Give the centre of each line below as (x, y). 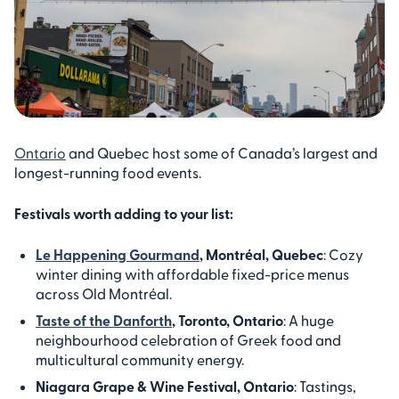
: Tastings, (325, 386)
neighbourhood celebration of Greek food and (188, 339)
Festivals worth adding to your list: (124, 213)
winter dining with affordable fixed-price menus (192, 273)
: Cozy (343, 254)
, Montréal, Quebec (261, 254)
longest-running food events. (109, 172)
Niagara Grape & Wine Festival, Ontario (165, 386)
